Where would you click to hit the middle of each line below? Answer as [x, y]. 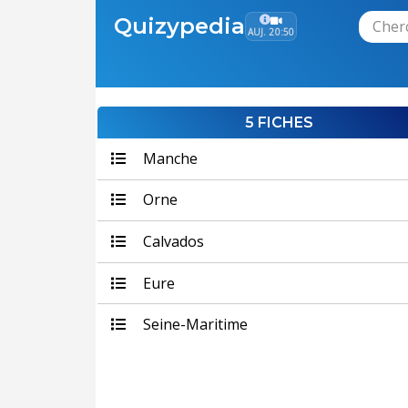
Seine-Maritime [193, 325]
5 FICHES [279, 122]
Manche [168, 158]
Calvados [171, 241]
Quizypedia [179, 25]
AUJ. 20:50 [271, 32]
